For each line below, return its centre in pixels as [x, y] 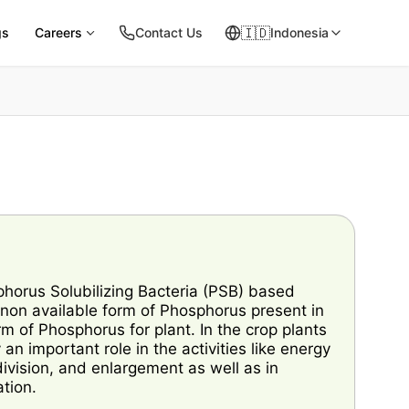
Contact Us [169, 32]
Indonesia [299, 32]
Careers [58, 32]
